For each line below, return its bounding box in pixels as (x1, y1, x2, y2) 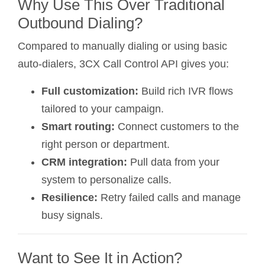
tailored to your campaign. (41, 102, 164, 115)
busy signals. (41, 209, 103, 221)
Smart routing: (41, 120, 115, 132)
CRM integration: (41, 156, 127, 168)
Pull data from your (127, 156, 219, 168)
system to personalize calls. (41, 173, 172, 186)
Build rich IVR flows (138, 85, 233, 97)
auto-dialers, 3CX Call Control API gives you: (18, 57, 229, 70)
